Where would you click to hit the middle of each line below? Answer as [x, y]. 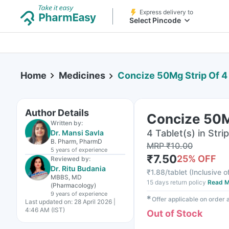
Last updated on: [49, 202]
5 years [60, 150]
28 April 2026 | [95, 202]
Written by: [67, 123]
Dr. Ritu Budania [78, 168]
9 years [60, 194]
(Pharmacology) [73, 185]
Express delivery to [166, 12]
